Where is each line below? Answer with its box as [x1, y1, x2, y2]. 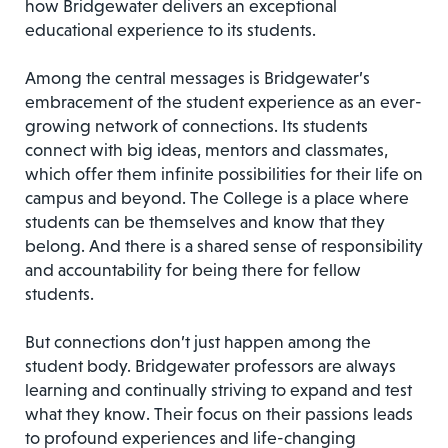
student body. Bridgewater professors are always [25, 355, 396, 376]
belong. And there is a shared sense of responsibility [25, 235, 423, 256]
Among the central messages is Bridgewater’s [25, 67, 370, 88]
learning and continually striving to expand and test [25, 379, 412, 400]
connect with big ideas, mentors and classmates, [25, 139, 388, 160]
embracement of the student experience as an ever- [25, 91, 422, 112]
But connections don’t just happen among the [25, 331, 371, 352]
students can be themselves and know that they [25, 211, 385, 232]
